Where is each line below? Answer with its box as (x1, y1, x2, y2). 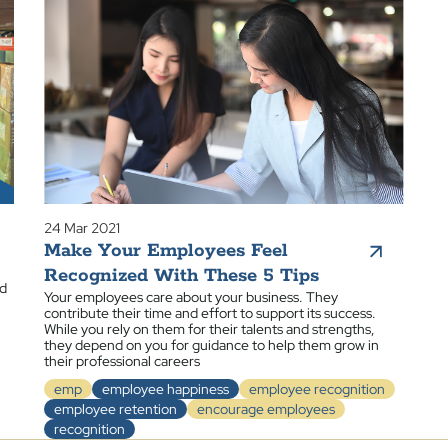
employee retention (54, 400, 177, 418)
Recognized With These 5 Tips (44, 264, 319, 288)
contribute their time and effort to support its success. (44, 304, 376, 322)
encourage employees (197, 400, 335, 418)
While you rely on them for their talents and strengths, (44, 320, 375, 338)
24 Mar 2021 (44, 219, 120, 237)
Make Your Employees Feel (44, 239, 288, 263)
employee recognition (249, 380, 385, 398)
